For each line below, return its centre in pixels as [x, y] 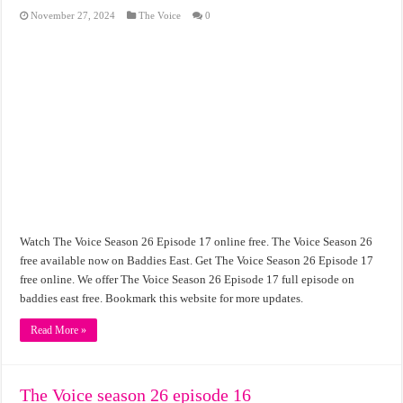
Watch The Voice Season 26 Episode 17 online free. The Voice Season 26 [197, 241]
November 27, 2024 [73, 16]
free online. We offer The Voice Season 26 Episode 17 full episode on [188, 279]
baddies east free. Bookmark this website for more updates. [162, 298]
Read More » [59, 330]
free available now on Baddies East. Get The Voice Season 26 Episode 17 [197, 260]
